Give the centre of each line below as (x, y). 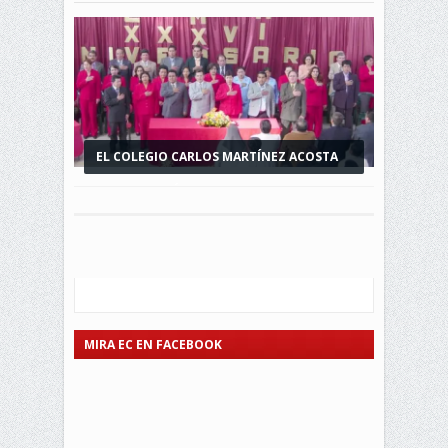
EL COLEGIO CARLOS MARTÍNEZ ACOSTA (217, 157)
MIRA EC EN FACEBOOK (153, 345)
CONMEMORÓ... (144, 191)
